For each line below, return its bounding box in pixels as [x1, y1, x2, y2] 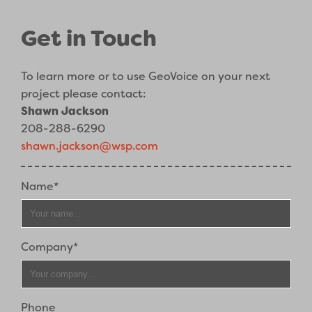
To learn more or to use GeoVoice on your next [21, 69, 271, 84]
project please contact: [21, 86, 147, 102]
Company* [21, 240, 79, 255]
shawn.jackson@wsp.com [21, 139, 159, 154]
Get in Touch [21, 23, 157, 53]
